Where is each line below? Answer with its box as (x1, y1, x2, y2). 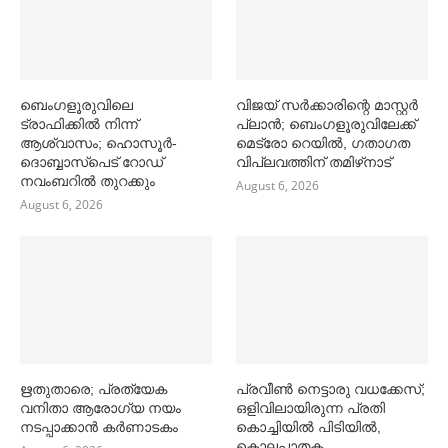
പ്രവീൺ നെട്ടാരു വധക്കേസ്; (236, 380, 426, 397)
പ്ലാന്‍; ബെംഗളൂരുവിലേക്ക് (236, 115, 417, 132)
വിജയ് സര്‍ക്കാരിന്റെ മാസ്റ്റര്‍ (236, 96, 419, 113)
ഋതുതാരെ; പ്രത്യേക (20, 380, 167, 397)
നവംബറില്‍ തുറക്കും (20, 172, 155, 189)
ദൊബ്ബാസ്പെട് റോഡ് (20, 153, 163, 170)
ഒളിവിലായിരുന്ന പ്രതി (236, 399, 386, 416)
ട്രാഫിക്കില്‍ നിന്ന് (20, 115, 138, 132)
